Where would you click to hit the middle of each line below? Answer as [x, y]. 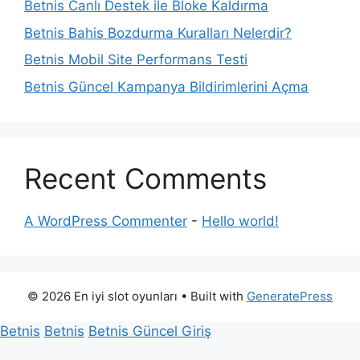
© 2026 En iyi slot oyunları [102, 296]
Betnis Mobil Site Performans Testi [136, 59]
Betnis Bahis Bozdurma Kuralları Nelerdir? [158, 33]
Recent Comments [145, 178]
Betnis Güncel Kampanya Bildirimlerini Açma [166, 86]
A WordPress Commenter [106, 221]
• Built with [212, 296]
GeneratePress [290, 296]
